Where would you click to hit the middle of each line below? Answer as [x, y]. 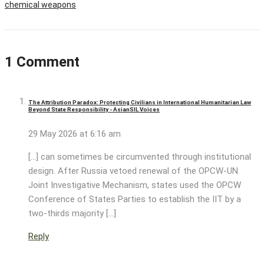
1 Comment [42, 62]
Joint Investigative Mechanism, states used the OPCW [135, 185]
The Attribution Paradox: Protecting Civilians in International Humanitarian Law [140, 103]
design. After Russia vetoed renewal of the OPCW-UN [133, 171]
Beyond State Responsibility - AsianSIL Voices [94, 110]
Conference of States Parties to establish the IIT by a [135, 199]
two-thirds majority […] [72, 214]
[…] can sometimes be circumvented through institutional [140, 157]
